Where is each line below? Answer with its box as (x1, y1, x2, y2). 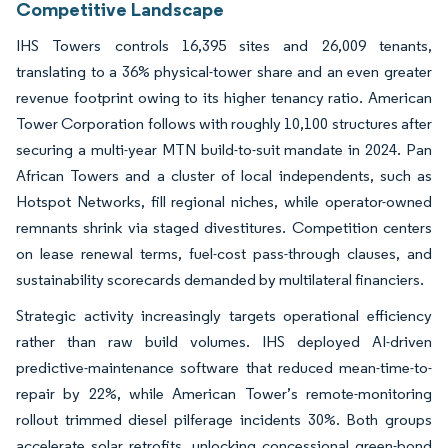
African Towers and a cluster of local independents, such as (16, 165, 432, 185)
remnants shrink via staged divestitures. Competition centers (16, 217, 432, 237)
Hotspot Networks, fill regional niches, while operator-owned (16, 191, 432, 211)
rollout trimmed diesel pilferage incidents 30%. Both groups (16, 409, 432, 429)
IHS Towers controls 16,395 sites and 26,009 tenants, (16, 35, 432, 55)
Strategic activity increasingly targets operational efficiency (16, 305, 432, 325)
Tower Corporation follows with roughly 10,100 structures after (16, 113, 432, 133)
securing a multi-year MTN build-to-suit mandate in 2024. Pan (16, 139, 432, 159)
